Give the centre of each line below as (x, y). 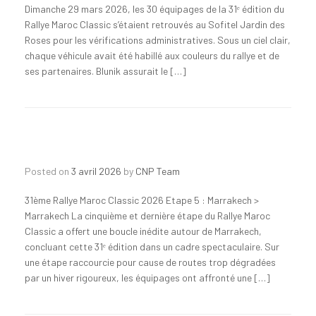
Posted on (51, 171)
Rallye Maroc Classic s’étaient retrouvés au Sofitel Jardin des (155, 24)
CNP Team (158, 171)
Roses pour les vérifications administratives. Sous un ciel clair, (158, 40)
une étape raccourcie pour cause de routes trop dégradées (150, 262)
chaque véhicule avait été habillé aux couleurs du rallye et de (152, 55)
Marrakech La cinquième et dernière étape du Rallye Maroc (147, 215)
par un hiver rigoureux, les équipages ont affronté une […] (147, 278)
